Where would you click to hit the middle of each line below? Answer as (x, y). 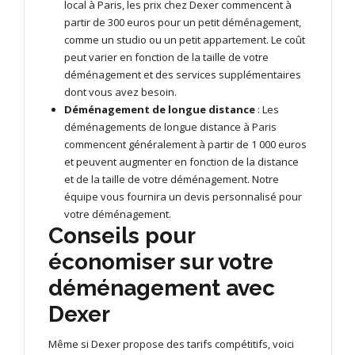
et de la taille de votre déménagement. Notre (172, 179)
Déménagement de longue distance (160, 109)
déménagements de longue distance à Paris (170, 126)
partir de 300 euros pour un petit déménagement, (183, 22)
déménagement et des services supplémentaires (183, 74)
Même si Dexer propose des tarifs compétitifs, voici (171, 344)
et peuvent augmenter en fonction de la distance (181, 161)
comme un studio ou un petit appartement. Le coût (185, 39)
